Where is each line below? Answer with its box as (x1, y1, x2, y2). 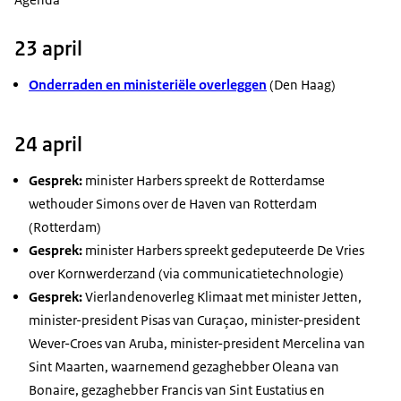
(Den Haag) (267, 76, 336, 94)
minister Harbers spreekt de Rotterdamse (82, 172, 325, 190)
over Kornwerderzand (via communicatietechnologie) (29, 265, 344, 283)
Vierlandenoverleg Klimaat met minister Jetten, (82, 288, 362, 306)
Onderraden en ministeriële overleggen (29, 76, 267, 94)
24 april (14, 131, 82, 158)
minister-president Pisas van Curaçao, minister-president (29, 311, 360, 329)
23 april (14, 35, 82, 63)
